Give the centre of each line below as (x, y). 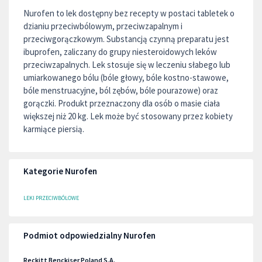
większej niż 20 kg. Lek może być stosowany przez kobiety (128, 116)
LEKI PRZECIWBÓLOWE (51, 198)
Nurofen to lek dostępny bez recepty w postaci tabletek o (129, 13)
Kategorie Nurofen (60, 171)
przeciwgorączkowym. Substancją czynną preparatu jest (126, 39)
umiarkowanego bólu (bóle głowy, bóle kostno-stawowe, (126, 77)
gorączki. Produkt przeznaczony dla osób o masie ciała (122, 103)
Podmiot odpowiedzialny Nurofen (89, 235)
